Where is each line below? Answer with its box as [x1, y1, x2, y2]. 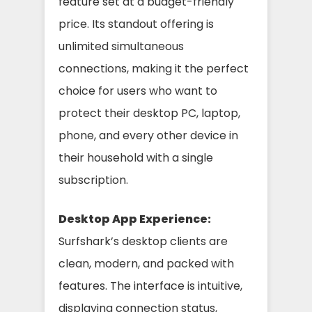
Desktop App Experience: [58, 210, 211, 227]
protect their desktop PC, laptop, [58, 104, 240, 121]
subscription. [58, 171, 128, 188]
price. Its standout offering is [58, 15, 214, 32]
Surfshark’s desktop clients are [58, 233, 228, 249]
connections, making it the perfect [58, 60, 249, 77]
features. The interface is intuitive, [58, 277, 242, 294]
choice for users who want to [58, 82, 217, 99]
